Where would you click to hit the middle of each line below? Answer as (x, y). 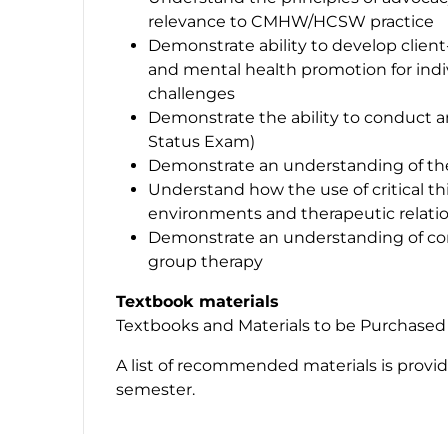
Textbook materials (197, 301)
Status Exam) (201, 141)
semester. (155, 389)
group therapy (207, 261)
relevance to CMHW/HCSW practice (291, 21)
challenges (191, 93)
